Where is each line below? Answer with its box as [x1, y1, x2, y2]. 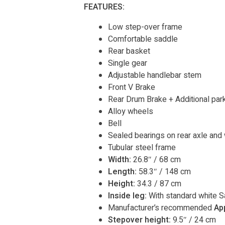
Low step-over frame [108, 21, 182, 33]
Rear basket [108, 45, 150, 57]
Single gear [108, 57, 147, 69]
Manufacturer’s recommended [108, 201, 214, 214]
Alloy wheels [108, 105, 153, 118]
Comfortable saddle [108, 33, 178, 45]
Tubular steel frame [108, 141, 176, 154]
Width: [108, 153, 131, 166]
